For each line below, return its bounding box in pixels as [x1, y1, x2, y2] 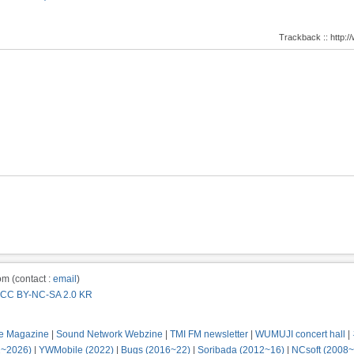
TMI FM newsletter [170, 329, 248, 340]
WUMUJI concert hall [255, 329, 345, 340]
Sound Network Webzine [56, 329, 163, 340]
